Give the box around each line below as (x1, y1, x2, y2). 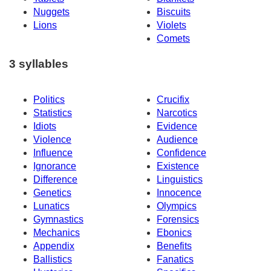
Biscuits (157, 6, 191, 17)
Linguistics (157, 174, 203, 185)
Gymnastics (33, 214, 83, 225)
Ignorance (33, 161, 76, 172)
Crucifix (157, 94, 189, 105)
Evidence (157, 121, 197, 132)
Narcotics (157, 108, 197, 119)
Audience (157, 134, 198, 145)
